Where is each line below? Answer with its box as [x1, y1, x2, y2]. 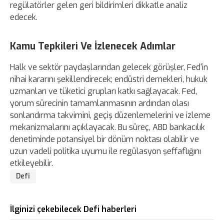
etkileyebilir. [10, 157, 53, 168]
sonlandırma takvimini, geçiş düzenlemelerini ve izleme [10, 109, 210, 120]
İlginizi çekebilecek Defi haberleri [10, 203, 136, 214]
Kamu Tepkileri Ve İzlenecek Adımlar [10, 39, 175, 52]
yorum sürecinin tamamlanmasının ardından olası [10, 97, 189, 108]
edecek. [10, 11, 37, 22]
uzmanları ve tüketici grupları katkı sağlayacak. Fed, [10, 85, 197, 96]
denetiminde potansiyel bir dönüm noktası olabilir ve [10, 133, 199, 144]
